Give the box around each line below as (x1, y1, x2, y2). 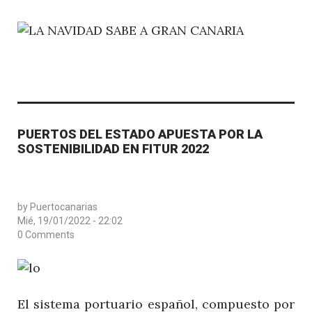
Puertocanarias (30, 201, 97, 212)
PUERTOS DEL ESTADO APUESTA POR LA (17, 126, 263, 141)
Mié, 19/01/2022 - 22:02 (17, 214, 123, 226)
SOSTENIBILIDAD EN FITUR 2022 (17, 141, 209, 156)
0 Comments (17, 228, 75, 240)
